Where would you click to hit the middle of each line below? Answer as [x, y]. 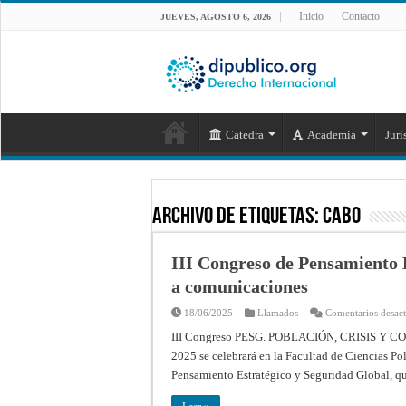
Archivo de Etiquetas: [237, 217]
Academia [332, 134]
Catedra [245, 134]
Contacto [361, 16]
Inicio [311, 16]
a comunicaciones [240, 286]
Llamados [278, 312]
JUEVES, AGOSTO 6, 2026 [216, 17]
